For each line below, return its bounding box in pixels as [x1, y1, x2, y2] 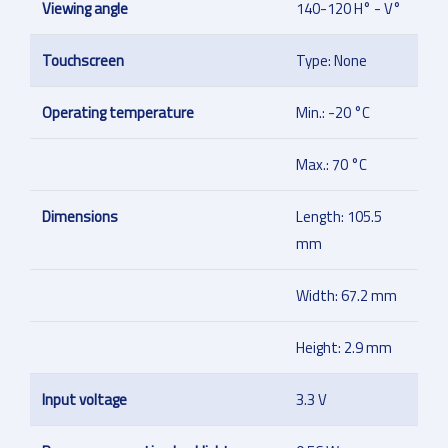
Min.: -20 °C [296, 101, 370, 125]
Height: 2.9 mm [296, 336, 392, 360]
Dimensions [42, 205, 118, 229]
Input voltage [42, 388, 127, 412]
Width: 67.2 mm [296, 284, 397, 308]
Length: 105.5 [296, 205, 382, 229]
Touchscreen [42, 49, 124, 73]
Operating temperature [42, 101, 194, 125]
